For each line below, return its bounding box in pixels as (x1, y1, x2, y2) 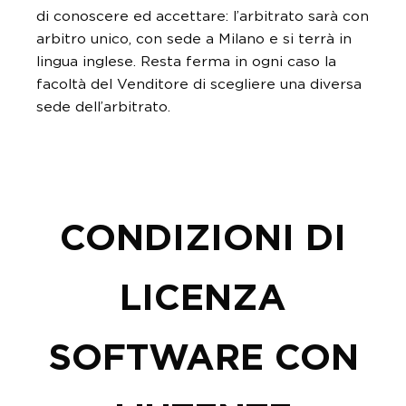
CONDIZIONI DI (60, 221, 346, 257)
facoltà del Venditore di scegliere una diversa (36, 77, 362, 92)
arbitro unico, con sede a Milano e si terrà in (36, 32, 352, 46)
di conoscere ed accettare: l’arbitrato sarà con (36, 9, 369, 24)
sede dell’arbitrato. (36, 100, 170, 114)
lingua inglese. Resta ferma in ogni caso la (36, 54, 336, 69)
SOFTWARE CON (47, 341, 359, 377)
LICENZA (120, 281, 286, 317)
